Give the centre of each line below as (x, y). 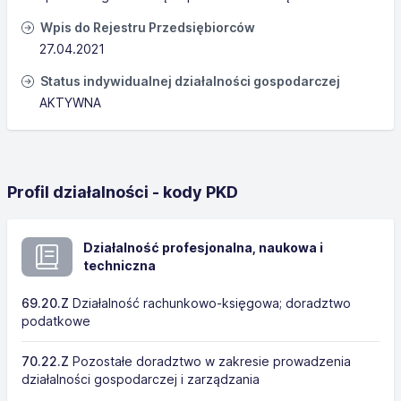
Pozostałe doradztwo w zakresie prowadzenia (210, 361)
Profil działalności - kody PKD (123, 192)
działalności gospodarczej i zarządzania (141, 379)
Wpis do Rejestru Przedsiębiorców (146, 27)
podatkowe (56, 321)
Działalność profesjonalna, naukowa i (203, 247)
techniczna (119, 265)
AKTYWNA (70, 102)
